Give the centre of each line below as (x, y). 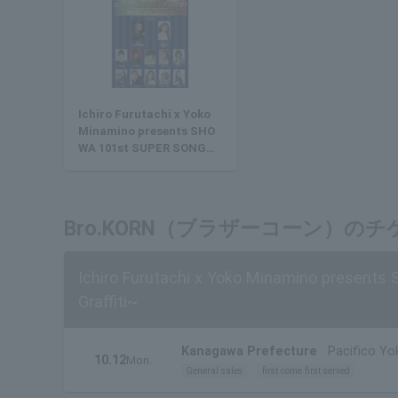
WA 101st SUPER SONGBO (150, 148)
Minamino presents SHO (147, 131)
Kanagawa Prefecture (249, 351)
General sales (215, 371)
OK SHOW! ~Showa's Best (148, 165)
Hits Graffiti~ (116, 182)
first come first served (306, 371)
